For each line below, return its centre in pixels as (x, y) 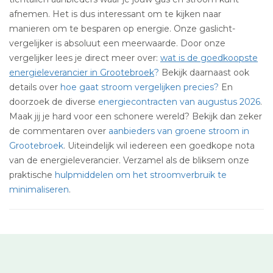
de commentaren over (59, 131)
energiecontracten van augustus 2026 (179, 102)
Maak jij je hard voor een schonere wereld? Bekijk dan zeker (136, 116)
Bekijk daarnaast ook (204, 73)
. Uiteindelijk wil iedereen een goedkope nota (159, 146)
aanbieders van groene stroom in (179, 131)
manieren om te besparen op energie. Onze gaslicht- (122, 29)
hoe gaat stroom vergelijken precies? (140, 87)
